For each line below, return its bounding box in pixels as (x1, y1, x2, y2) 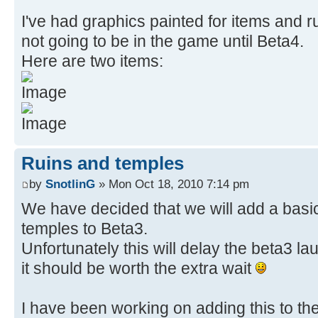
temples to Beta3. (21, 219, 148, 238)
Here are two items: (21, 51, 163, 70)
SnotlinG (45, 177, 95, 192)
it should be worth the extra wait (21, 259, 256, 278)
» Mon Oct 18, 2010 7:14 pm (95, 177, 249, 192)
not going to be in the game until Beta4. (21, 31, 304, 50)
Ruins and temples (21, 152, 184, 174)
